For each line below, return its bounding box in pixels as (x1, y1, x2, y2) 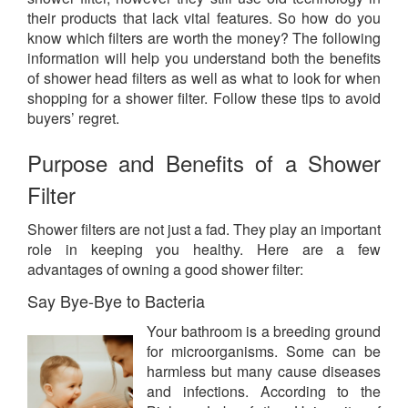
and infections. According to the (147, 381, 381, 403)
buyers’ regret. (27, 107, 119, 129)
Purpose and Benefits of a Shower (27, 147, 381, 179)
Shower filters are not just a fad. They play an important (27, 219, 381, 240)
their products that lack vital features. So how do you (27, 7, 381, 29)
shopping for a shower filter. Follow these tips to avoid (27, 87, 381, 109)
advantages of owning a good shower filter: (27, 259, 303, 280)
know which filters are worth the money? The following (27, 27, 381, 49)
